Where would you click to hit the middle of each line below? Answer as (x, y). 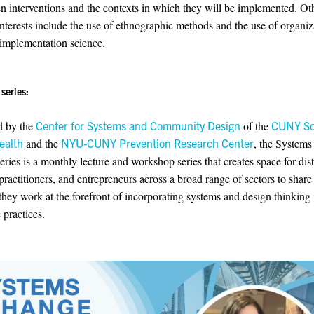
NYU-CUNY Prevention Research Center (157, 143)
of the (256, 125)
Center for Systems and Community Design (138, 125)
